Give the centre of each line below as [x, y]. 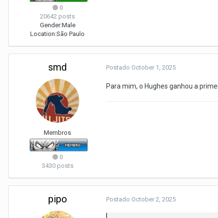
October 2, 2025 [154, 199]
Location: [43, 34]
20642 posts [57, 16]
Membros [57, 133]
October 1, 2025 [154, 67]
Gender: [51, 25]
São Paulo [71, 34]
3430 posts [57, 166]
